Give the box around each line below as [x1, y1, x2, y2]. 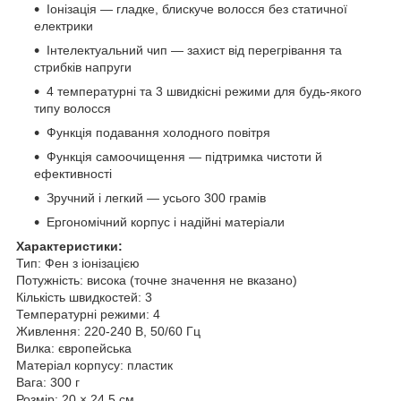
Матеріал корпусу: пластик [16, 357, 173, 372]
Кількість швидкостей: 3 [16, 289, 152, 304]
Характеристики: [16, 238, 123, 253]
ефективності [34, 166, 112, 181]
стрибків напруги [34, 59, 132, 74]
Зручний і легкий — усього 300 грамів [47, 190, 266, 205]
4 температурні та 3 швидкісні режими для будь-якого [47, 83, 362, 98]
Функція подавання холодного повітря [47, 124, 270, 140]
